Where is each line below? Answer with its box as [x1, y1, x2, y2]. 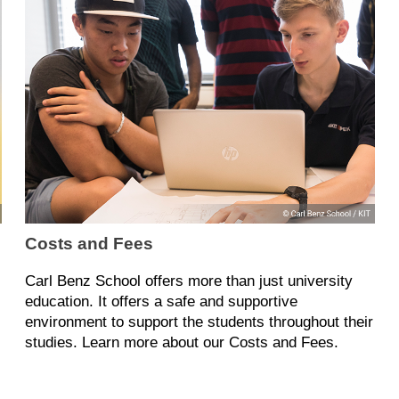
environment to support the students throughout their [24, 313, 373, 331]
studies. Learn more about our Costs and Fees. [24, 334, 338, 352]
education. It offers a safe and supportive [24, 293, 297, 311]
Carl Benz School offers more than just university [24, 273, 353, 290]
